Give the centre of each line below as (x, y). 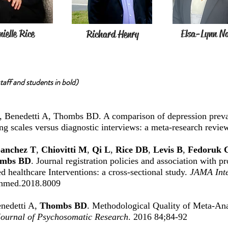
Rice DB (132, 150)
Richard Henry (112, 34)
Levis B (168, 150)
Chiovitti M (64, 150)
